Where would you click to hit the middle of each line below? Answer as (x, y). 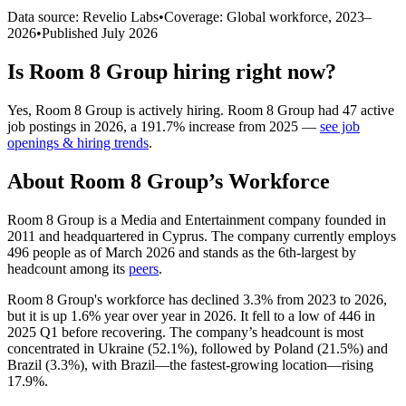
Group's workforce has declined (148, 299)
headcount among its (68, 268)
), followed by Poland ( (256, 348)
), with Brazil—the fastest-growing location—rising (227, 364)
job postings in (51, 126)
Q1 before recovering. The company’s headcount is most (200, 332)
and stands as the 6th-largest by (266, 252)
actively (161, 110)
